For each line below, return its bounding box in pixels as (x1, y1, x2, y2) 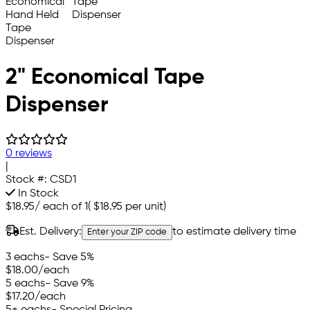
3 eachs (6, 252, 44, 264)
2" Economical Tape (6, 66, 205, 89)
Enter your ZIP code (87, 228, 167, 237)
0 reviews (6, 148, 52, 160)
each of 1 (43, 201, 88, 213)
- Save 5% (44, 252, 94, 264)
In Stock (15, 188, 59, 200)
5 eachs (6, 278, 45, 290)
